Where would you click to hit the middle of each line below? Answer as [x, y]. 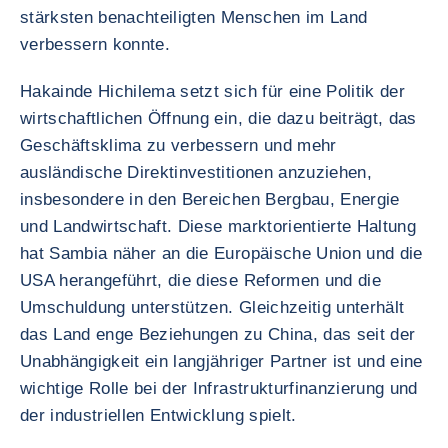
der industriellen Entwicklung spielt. [158, 415]
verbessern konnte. [95, 44]
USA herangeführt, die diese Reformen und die [200, 280]
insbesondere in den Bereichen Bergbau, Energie [210, 199]
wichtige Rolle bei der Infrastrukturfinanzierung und [219, 388]
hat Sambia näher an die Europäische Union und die [221, 253]
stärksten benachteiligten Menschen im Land [194, 17]
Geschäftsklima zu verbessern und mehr [178, 145]
